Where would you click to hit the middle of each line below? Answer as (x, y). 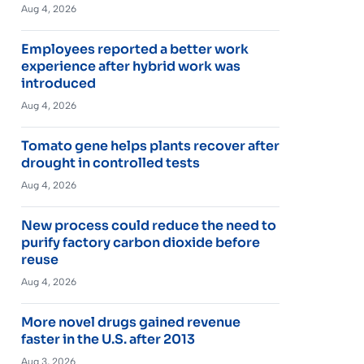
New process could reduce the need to (148, 225)
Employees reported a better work (134, 49)
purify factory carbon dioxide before (140, 242)
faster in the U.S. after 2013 (108, 339)
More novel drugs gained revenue (130, 322)
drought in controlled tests (110, 162)
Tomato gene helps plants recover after (150, 145)
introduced (58, 83)
